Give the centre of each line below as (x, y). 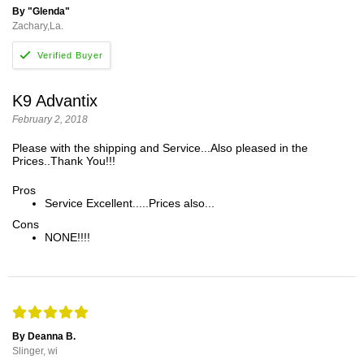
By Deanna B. (44, 337)
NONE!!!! (67, 237)
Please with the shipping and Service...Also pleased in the (160, 147)
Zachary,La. (38, 26)
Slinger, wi (35, 351)
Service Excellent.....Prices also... (130, 203)
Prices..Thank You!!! (64, 160)
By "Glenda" (41, 12)
